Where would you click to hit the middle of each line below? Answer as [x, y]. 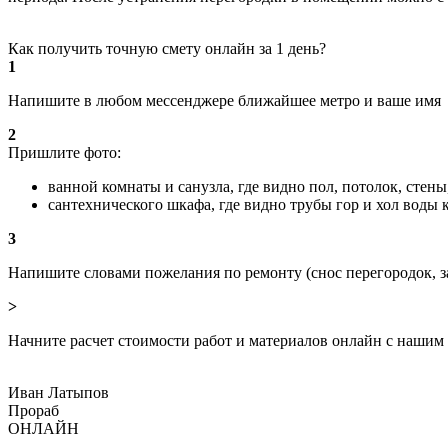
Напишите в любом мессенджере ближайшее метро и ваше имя [224, 100]
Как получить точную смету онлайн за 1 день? [167, 48]
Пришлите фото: [64, 152]
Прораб [33, 410]
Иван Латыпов [58, 392]
